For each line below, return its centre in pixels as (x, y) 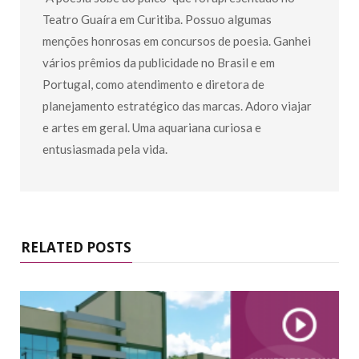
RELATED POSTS (76, 247)
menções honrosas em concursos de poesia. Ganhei (177, 40)
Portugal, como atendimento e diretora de (153, 84)
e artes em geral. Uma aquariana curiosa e (152, 127)
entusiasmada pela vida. (105, 149)
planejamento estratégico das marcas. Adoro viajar (177, 105)
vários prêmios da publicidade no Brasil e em (159, 62)
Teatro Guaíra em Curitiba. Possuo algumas (157, 19)
